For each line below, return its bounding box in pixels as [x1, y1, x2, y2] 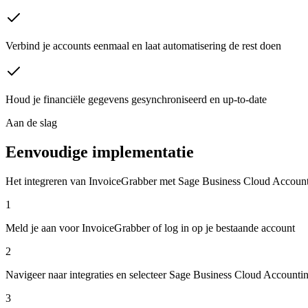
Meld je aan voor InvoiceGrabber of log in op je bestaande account [5, 222, 295, 234]
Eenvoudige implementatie [5, 143, 194, 162]
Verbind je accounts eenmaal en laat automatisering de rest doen [5, 40, 281, 52]
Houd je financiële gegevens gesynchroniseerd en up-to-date [5, 93, 267, 106]
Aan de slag [5, 117, 57, 129]
